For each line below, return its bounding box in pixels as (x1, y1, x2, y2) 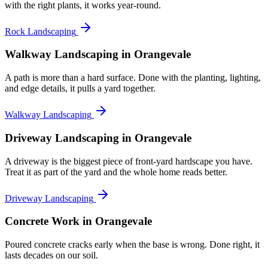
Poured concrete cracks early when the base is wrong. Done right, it (5, 239, 260, 250)
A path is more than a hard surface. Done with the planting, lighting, (5, 72, 261, 83)
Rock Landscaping (5, 26, 76, 36)
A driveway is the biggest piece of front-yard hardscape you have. (5, 156, 252, 166)
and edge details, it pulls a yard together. (5, 83, 156, 94)
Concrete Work (5, 215, 80, 228)
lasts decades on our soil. (5, 250, 98, 261)
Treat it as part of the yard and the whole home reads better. (5, 166, 227, 177)
